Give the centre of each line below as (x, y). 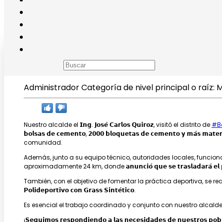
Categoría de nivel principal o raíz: (149, 87)
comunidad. (43, 142)
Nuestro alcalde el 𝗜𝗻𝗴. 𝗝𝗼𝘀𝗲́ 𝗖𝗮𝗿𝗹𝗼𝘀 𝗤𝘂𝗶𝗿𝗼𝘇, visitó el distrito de (117, 124)
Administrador (51, 87)
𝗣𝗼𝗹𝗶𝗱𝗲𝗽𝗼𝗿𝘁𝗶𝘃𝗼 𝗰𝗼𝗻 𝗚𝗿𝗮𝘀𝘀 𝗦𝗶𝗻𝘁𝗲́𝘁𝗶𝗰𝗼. (80, 190)
